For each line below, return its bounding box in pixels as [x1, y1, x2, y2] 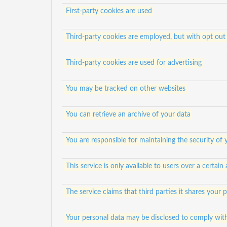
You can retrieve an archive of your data [65, 111, 191, 118]
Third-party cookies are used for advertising [65, 59, 202, 66]
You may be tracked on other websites [65, 85, 185, 92]
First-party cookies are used [65, 8, 152, 15]
